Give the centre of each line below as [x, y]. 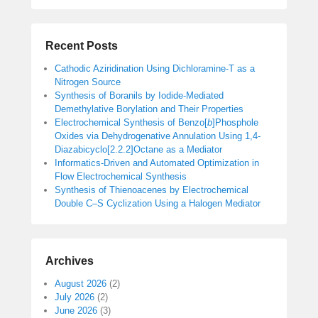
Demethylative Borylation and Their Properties [149, 109]
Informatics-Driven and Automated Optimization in [157, 163]
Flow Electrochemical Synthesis [121, 176]
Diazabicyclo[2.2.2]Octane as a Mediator [138, 149]
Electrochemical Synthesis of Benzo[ [131, 122]
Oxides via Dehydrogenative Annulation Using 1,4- [158, 136]
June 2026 [76, 310]
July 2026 [75, 297]
